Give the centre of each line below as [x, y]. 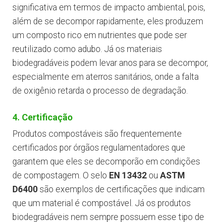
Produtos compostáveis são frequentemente [97, 134]
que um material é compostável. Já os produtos [102, 203]
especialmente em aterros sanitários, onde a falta [106, 77]
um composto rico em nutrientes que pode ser [100, 35]
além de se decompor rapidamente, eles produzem [108, 22]
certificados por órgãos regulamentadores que [99, 148]
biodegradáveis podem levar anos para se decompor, [110, 63]
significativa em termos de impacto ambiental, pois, [109, 8]
